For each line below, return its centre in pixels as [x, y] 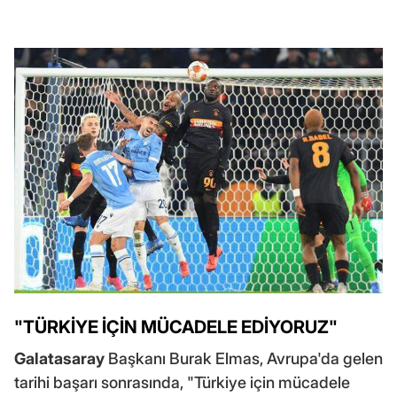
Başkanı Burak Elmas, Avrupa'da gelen [244, 359]
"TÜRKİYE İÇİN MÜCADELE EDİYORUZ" [176, 327]
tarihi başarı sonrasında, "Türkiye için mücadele [182, 383]
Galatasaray [59, 359]
